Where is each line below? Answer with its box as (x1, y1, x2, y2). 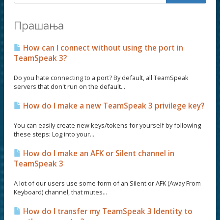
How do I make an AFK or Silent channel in (21, 148, 174, 159)
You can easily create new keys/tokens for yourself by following (14, 121, 201, 130)
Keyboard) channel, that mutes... (14, 188, 107, 196)
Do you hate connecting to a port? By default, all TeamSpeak (14, 73, 189, 82)
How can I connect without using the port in (21, 43, 183, 53)
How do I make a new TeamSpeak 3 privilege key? (21, 101, 204, 111)
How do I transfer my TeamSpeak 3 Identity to (21, 206, 192, 217)
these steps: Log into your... (14, 130, 94, 138)
